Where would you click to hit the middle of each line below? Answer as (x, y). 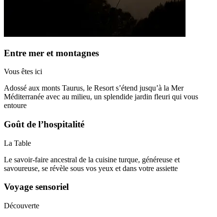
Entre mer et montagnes (51, 53)
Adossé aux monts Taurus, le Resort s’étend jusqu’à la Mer (94, 88)
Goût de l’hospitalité (44, 124)
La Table (17, 143)
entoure (15, 106)
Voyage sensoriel (36, 187)
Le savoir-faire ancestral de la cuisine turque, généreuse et (92, 159)
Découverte (22, 206)
